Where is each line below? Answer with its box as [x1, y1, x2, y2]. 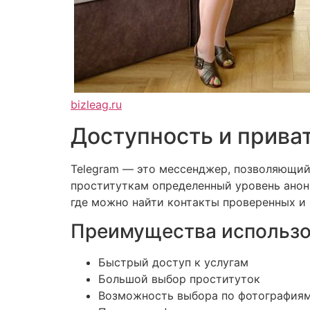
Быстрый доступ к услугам [98, 255, 248, 270]
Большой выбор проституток [98, 272, 260, 286]
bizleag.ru [71, 98, 122, 112]
